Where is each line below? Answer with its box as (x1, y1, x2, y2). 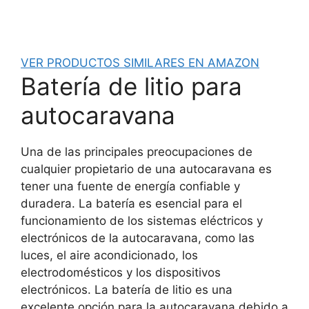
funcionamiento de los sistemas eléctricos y (21, 213, 263, 228)
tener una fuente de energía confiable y (21, 179, 240, 193)
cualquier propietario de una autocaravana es (21, 161, 272, 176)
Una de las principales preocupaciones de (21, 144, 252, 159)
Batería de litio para (21, 71, 242, 101)
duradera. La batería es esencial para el (21, 196, 242, 210)
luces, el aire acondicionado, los (21, 248, 198, 262)
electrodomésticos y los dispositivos (21, 265, 221, 279)
